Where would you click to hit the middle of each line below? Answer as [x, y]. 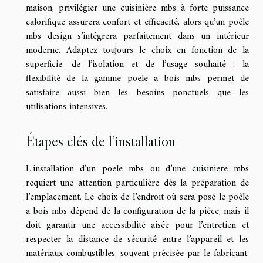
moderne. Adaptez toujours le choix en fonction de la [137, 51]
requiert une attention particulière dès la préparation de [137, 183]
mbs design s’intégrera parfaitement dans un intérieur [137, 37]
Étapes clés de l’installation [101, 141]
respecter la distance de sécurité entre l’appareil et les [137, 239]
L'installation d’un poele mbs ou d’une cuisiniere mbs [137, 169]
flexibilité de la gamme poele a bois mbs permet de [137, 79]
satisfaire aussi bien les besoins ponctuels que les [137, 93]
